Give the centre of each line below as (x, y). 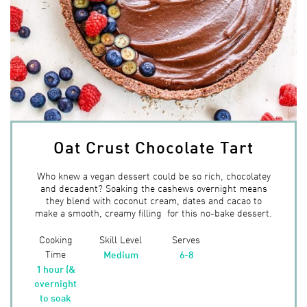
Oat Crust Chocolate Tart (153, 146)
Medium (121, 254)
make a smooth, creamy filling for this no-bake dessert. (153, 212)
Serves (186, 239)
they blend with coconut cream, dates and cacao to (153, 200)
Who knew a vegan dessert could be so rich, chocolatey (153, 175)
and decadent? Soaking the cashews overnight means (153, 187)
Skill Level (121, 239)
